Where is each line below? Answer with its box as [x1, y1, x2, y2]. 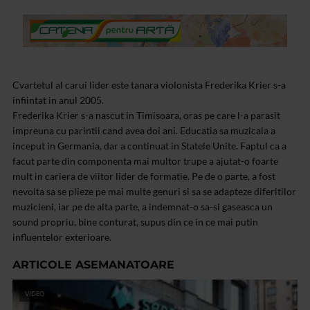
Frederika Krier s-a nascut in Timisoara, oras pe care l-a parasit [12, 109, 280, 122]
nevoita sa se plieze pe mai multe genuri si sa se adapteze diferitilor [12, 185, 296, 198]
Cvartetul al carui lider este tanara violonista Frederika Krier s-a [12, 79, 286, 91]
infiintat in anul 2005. [12, 94, 104, 107]
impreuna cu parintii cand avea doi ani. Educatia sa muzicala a [12, 125, 275, 137]
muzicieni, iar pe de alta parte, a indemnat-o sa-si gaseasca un [12, 201, 273, 213]
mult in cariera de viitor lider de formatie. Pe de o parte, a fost [12, 170, 275, 183]
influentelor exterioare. [12, 231, 111, 244]
